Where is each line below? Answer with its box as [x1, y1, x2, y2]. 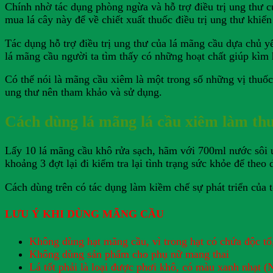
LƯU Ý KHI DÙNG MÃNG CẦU [5, 208, 164, 221]
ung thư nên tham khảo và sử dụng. [5, 86, 162, 99]
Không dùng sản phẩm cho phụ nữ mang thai [29, 247, 229, 260]
